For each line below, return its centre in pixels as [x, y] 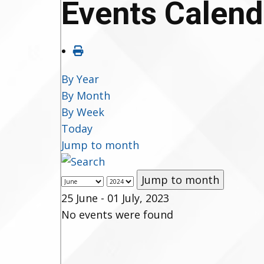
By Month [86, 95]
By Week [83, 112]
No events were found [117, 214]
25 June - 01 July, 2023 [115, 198]
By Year [80, 79]
